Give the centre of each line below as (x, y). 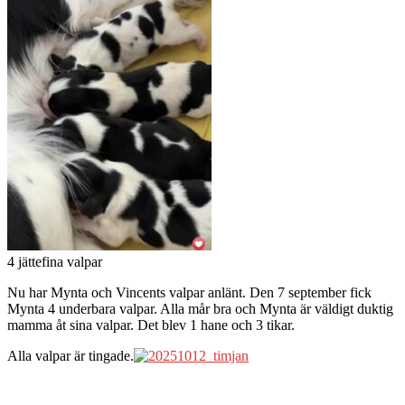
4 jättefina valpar (55, 262)
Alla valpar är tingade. (71, 356)
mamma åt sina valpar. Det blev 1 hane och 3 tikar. (151, 325)
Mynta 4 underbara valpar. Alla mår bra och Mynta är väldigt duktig (200, 309)
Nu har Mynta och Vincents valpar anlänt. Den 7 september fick (189, 293)
